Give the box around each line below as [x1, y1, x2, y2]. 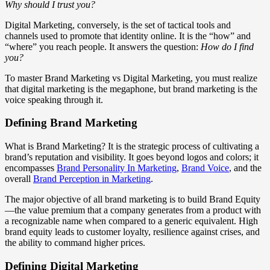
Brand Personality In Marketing [57, 163, 177, 174]
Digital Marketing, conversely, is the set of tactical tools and [5, 19, 231, 30]
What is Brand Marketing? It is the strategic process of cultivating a [5, 141, 259, 152]
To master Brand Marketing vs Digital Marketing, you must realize [5, 72, 257, 83]
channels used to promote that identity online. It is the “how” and [5, 30, 251, 41]
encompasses [5, 163, 57, 174]
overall [5, 174, 33, 184]
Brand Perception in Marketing [33, 174, 151, 184]
